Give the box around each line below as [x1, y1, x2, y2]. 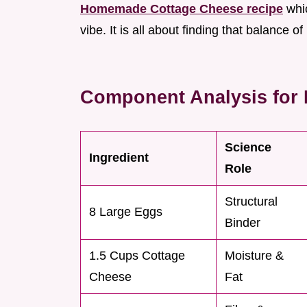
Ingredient [89, 151, 149, 165]
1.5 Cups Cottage [89, 249, 185, 263]
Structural [225, 195, 278, 209]
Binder [225, 216, 260, 230]
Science [225, 140, 271, 155]
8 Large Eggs [89, 205, 162, 219]
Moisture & [225, 249, 284, 263]
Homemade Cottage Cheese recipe [80, 2, 283, 16]
